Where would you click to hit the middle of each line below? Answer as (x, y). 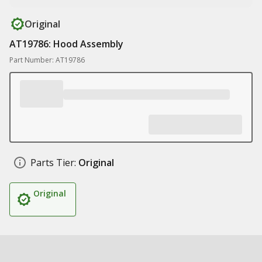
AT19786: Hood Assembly (66, 44)
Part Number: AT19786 (47, 60)
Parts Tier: (53, 163)
